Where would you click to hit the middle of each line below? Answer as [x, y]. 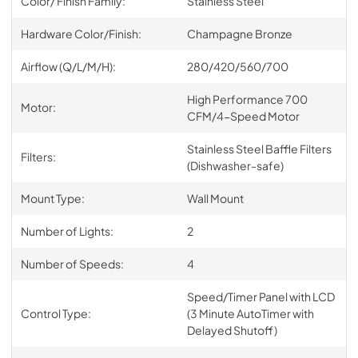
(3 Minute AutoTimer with [250, 313]
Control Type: [56, 313]
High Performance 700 [247, 99]
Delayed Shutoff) [232, 330]
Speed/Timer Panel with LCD [261, 296]
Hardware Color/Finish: [81, 33]
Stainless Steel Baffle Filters [259, 148]
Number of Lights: [67, 231]
